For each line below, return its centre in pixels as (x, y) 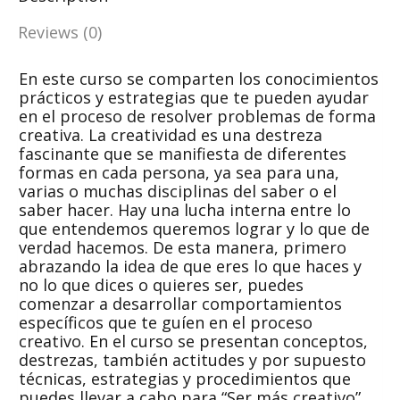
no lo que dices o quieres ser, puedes (161, 285)
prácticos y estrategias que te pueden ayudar (194, 97)
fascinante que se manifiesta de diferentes (183, 154)
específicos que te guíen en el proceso (166, 322)
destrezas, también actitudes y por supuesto (192, 360)
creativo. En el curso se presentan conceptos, (193, 341)
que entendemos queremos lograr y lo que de (194, 229)
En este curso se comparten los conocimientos (199, 79)
